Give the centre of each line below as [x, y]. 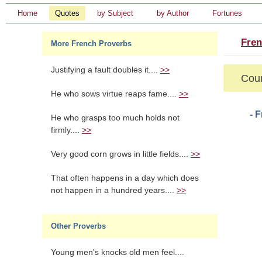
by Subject [115, 13]
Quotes [67, 13]
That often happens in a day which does [125, 178]
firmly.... [66, 130]
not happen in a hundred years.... [114, 190]
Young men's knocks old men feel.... [118, 252]
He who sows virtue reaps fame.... [115, 94]
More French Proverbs [91, 44]
